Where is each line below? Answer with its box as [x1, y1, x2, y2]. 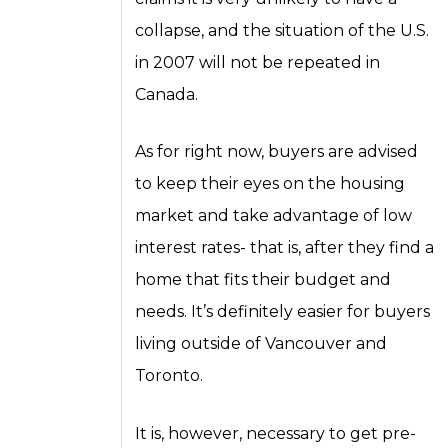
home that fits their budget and [135, 270, 392, 290]
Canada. [135, 84, 199, 104]
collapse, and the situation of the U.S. [135, 20, 430, 40]
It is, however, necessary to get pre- [135, 424, 417, 444]
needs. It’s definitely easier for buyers [135, 302, 431, 322]
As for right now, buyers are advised [135, 142, 419, 162]
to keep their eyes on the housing [135, 174, 406, 194]
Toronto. [135, 366, 204, 386]
